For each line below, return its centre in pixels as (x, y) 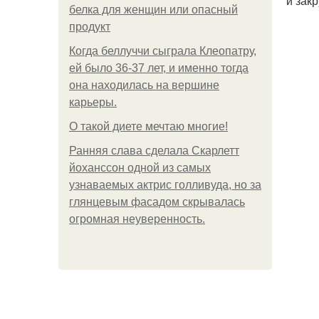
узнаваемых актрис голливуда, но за (165, 185)
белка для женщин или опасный (153, 10)
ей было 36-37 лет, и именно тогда (159, 68)
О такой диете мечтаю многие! (148, 126)
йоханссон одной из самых (140, 168)
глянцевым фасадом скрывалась (157, 202)
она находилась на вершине (144, 85)
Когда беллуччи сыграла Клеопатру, (163, 51)
